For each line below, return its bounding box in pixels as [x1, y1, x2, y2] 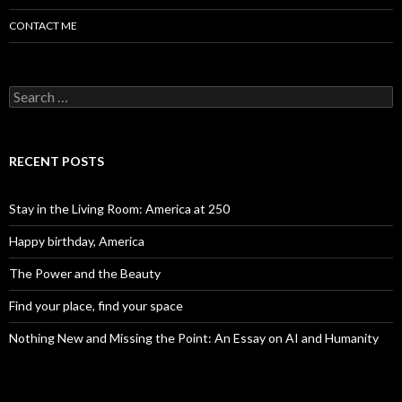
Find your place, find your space [9, 298, 183, 314]
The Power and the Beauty [9, 266, 161, 282]
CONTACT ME [9, 19, 77, 33]
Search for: [9, 86, 70, 102]
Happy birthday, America [9, 233, 144, 249]
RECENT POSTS [9, 153, 104, 170]
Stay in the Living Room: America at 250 [9, 201, 230, 217]
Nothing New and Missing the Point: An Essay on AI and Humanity [9, 330, 379, 346]
